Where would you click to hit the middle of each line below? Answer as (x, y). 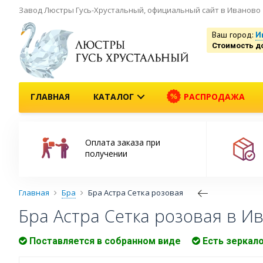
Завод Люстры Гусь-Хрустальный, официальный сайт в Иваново (140, 10)
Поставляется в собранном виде (104, 241)
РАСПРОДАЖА (213, 96)
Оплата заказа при (122, 143)
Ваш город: (234, 35)
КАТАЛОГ (114, 96)
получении (106, 154)
